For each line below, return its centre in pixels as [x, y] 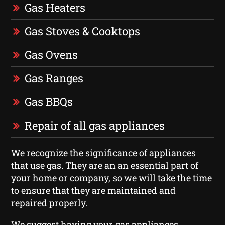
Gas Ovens [51, 54]
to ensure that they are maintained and [94, 190]
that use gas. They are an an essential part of [105, 165]
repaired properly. [49, 203]
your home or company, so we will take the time [112, 178]
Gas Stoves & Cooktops [83, 31]
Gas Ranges [54, 78]
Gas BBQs [49, 101]
